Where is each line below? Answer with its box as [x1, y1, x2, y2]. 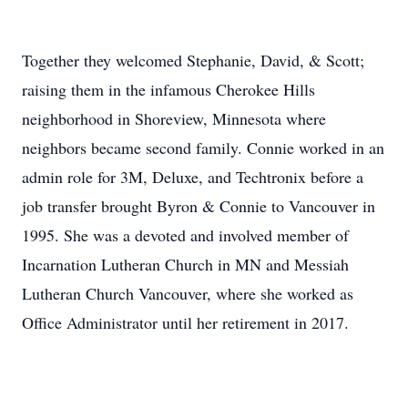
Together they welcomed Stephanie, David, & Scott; [22, 49, 364, 71]
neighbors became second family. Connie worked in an [22, 137, 384, 158]
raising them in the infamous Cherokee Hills [22, 78, 315, 100]
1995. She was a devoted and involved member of [22, 224, 349, 246]
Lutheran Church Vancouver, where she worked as [22, 282, 353, 304]
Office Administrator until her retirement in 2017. [22, 311, 349, 333]
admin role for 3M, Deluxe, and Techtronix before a [22, 166, 363, 188]
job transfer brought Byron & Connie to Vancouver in [22, 195, 375, 217]
